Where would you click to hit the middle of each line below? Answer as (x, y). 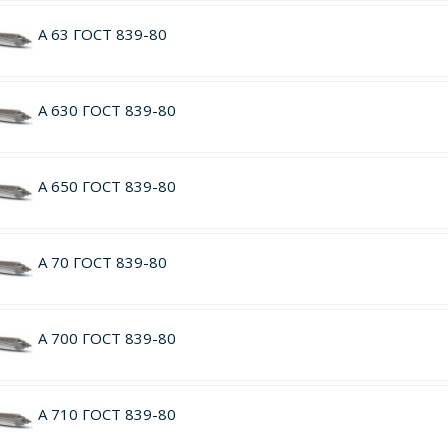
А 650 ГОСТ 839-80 (106, 186)
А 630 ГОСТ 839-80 (106, 110)
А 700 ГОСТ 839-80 (106, 338)
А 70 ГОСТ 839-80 (102, 262)
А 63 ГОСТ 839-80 (102, 34)
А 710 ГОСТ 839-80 (106, 414)
